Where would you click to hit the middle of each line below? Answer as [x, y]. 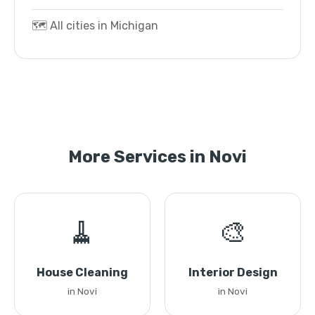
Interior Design [233, 272]
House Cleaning [82, 272]
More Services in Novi [157, 157]
